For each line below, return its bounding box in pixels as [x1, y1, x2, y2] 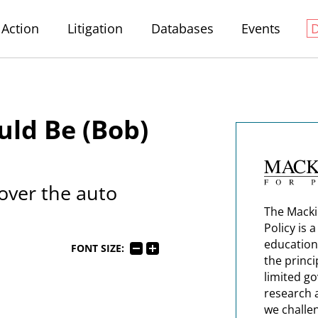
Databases [150, 20, 214, 37]
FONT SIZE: [70, 241, 124, 255]
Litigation [67, 20, 123, 37]
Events [241, 20, 281, 37]
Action [1, 20, 40, 37]
